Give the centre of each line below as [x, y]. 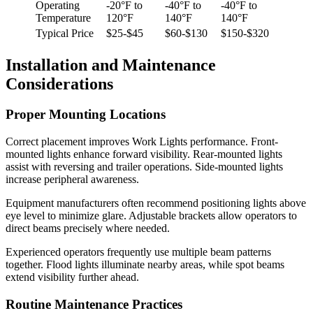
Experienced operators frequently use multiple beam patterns [138, 252]
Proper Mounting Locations [86, 115]
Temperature [63, 17]
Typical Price [65, 33]
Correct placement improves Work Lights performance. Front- [142, 142]
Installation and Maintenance [111, 65]
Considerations [59, 83]
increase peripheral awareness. [72, 180]
